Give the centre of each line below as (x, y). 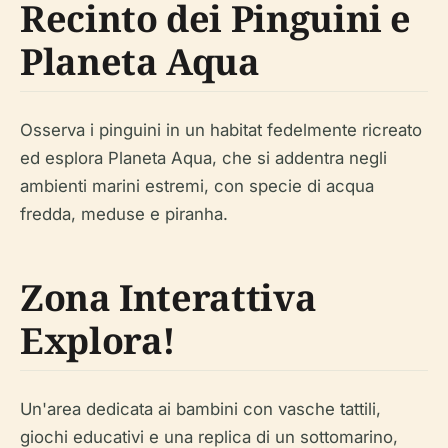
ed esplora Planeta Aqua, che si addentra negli (203, 157)
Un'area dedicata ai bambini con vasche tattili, (200, 408)
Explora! (98, 340)
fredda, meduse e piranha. (124, 213)
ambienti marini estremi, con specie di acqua (197, 185)
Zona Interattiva (168, 297)
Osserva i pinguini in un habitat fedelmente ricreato (221, 129)
